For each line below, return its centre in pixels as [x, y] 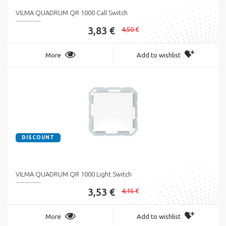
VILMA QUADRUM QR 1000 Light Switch [74, 174]
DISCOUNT [38, 137]
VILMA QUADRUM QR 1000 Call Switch [72, 12]
